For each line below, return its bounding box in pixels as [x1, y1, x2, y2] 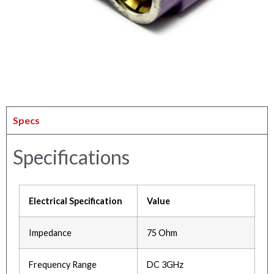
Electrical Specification [29, 196, 122, 207]
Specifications [13, 145, 130, 169]
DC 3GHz [147, 259, 183, 270]
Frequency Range [29, 259, 97, 270]
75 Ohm [147, 228, 177, 239]
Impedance [29, 228, 72, 239]
